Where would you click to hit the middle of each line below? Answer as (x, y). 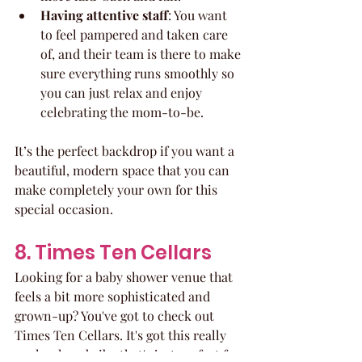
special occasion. (64, 208)
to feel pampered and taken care (136, 34)
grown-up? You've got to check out (116, 315)
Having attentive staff (104, 15)
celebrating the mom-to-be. (122, 112)
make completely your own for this (118, 189)
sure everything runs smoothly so (139, 73)
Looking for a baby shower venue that (125, 276)
